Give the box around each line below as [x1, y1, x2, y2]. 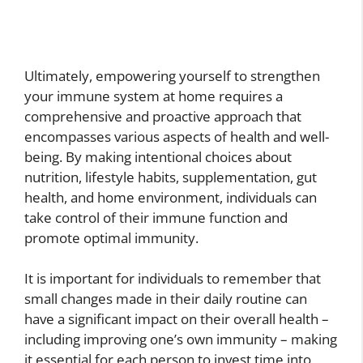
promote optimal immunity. [24, 228, 199, 247]
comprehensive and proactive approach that [24, 106, 301, 126]
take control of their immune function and [24, 207, 288, 227]
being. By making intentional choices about [24, 147, 292, 166]
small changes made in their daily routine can [24, 289, 307, 309]
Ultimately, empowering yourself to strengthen [24, 66, 320, 85]
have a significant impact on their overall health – [24, 310, 329, 329]
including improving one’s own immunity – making [24, 330, 337, 349]
